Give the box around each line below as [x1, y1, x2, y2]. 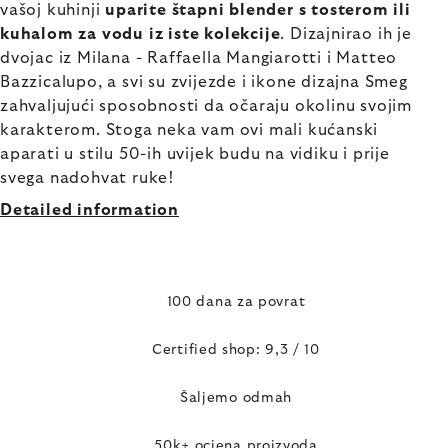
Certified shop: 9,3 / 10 [152, 342, 320, 357]
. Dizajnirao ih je [280, 26, 412, 42]
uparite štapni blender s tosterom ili [105, 2, 411, 18]
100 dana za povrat [166, 294, 306, 309]
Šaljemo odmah [179, 390, 293, 405]
